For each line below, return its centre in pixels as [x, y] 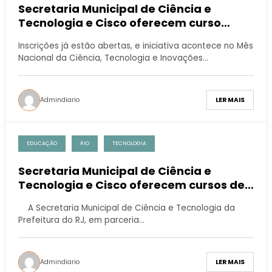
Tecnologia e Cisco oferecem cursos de [131, 185]
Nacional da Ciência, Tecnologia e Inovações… [113, 58]
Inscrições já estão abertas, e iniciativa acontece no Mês [136, 46]
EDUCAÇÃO [42, 143]
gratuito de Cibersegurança [100, 36]
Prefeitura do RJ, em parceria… [81, 220]
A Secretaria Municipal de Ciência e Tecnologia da [127, 208]
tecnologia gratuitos [78, 199]
